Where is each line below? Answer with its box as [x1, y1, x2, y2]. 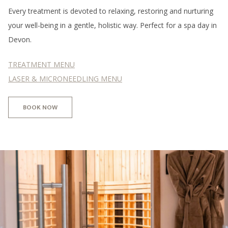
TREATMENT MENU [8, 60, 75, 70]
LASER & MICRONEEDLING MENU [8, 74, 122, 84]
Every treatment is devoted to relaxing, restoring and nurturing [8, 6, 213, 16]
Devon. [8, 35, 32, 45]
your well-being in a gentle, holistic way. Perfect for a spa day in [8, 20, 217, 31]
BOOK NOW [23, 101, 58, 113]
